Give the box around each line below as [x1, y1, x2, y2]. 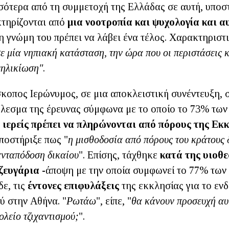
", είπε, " [96, 195, 131, 207]
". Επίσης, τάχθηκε [79, 149, 160, 161]
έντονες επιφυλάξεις [28, 180, 119, 191]
